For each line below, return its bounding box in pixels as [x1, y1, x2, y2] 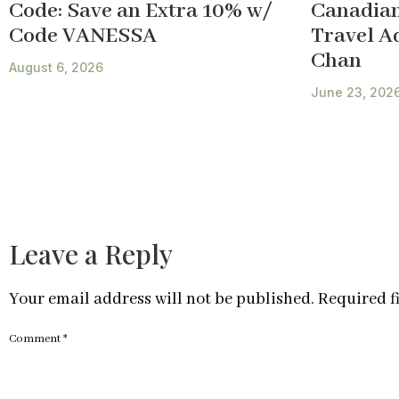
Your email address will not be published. [9, 289, 314, 311]
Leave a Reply [9, 236, 173, 273]
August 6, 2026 [9, 60, 103, 76]
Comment [9, 331, 63, 347]
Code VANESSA [9, 22, 157, 51]
